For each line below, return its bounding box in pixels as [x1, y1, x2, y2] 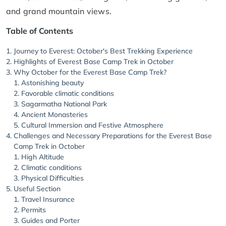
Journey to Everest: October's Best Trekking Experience [14, 46, 193, 55]
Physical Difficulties [21, 173, 84, 183]
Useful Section [14, 184, 61, 193]
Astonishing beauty [21, 78, 84, 87]
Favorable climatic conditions [21, 88, 114, 98]
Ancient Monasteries [21, 109, 88, 119]
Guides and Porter [21, 215, 80, 225]
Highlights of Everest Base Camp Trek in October [14, 56, 174, 66]
